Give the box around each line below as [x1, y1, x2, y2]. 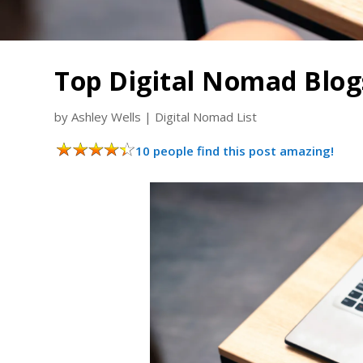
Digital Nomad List [155, 108, 258, 125]
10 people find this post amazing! [135, 142, 335, 159]
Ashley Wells [71, 108, 142, 125]
